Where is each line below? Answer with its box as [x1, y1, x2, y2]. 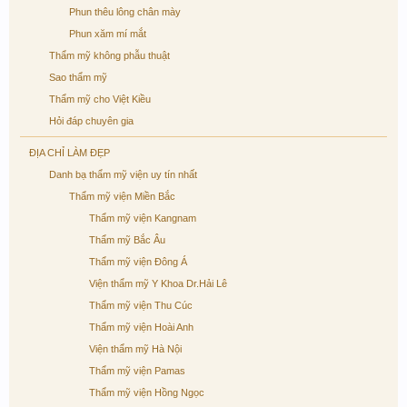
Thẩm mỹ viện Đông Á [89, 256, 187, 267]
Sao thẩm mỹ [49, 72, 107, 83]
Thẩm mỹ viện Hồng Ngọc [89, 387, 204, 398]
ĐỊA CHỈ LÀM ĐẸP [29, 147, 110, 158]
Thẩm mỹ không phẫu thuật [49, 50, 170, 61]
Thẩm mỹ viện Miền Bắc [69, 191, 175, 202]
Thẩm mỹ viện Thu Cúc [89, 300, 193, 311]
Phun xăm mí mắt [69, 28, 146, 39]
